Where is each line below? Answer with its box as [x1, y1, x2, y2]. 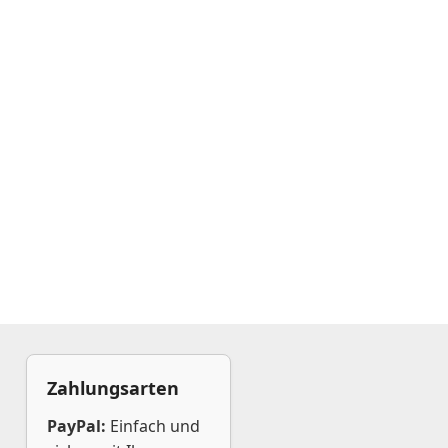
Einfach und [106, 415, 200, 437]
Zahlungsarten [47, 376, 179, 400]
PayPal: [47, 415, 106, 437]
